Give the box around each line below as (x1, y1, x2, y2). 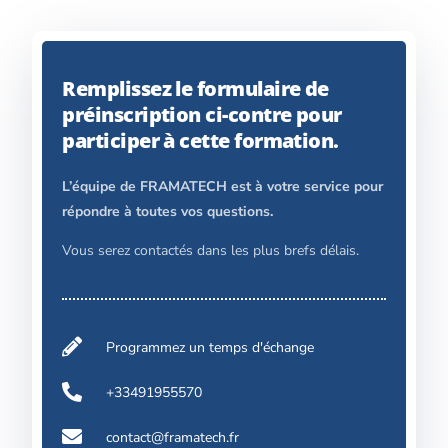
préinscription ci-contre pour (62, 100, 342, 128)
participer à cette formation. (62, 126, 339, 154)
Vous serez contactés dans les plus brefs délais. (62, 240, 360, 260)
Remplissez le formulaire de (62, 74, 329, 102)
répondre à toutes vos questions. (62, 201, 274, 221)
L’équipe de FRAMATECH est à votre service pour (62, 176, 384, 196)
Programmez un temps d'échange (106, 337, 315, 357)
